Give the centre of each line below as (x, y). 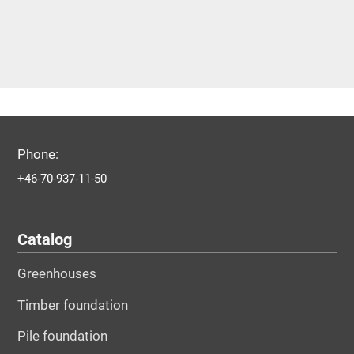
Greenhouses (56, 273)
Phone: (38, 154)
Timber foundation (72, 305)
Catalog (44, 240)
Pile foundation (62, 336)
